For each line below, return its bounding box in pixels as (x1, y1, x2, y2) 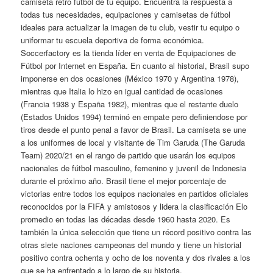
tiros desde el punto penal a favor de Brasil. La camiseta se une (21, 123, 247, 135)
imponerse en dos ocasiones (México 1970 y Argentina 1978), (21, 72, 239, 84)
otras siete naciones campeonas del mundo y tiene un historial (21, 238, 242, 250)
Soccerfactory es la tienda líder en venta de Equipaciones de (21, 46, 236, 58)
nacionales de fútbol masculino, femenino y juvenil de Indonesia (21, 161, 247, 174)
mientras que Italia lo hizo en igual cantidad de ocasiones (21, 85, 224, 97)
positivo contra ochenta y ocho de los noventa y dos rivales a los (21, 251, 251, 263)
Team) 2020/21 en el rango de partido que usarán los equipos (21, 149, 236, 161)
